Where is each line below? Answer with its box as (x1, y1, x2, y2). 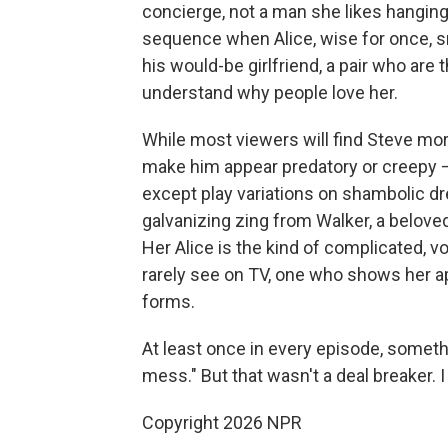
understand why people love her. (142, 81, 398, 103)
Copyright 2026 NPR (142, 411, 302, 433)
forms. (142, 290, 195, 312)
